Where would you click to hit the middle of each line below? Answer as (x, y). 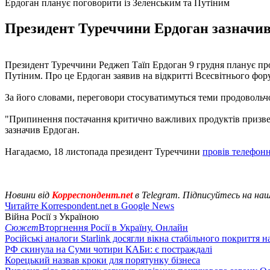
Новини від (27, 195)
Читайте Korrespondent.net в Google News (89, 206)
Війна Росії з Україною (52, 216)
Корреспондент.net (92, 195)
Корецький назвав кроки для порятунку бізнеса (102, 260)
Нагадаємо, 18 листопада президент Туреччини (104, 151)
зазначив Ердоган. (42, 130)
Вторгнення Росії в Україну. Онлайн (113, 227)
